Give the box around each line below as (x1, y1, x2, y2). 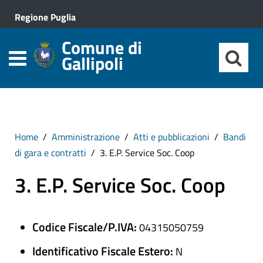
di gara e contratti (15, 146, 86, 160)
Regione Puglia (15, 10, 76, 24)
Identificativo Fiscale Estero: (32, 242, 176, 260)
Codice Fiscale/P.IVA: (32, 218, 139, 236)
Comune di (62, 34, 142, 61)
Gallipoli (62, 50, 123, 77)
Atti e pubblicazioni (133, 130, 210, 144)
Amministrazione (52, 130, 120, 144)
